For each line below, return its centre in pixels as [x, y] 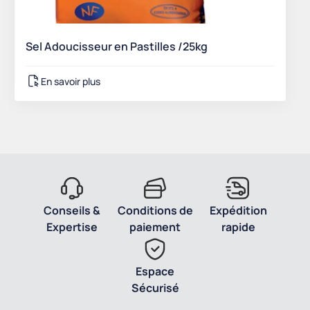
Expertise [72, 227]
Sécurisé [155, 288]
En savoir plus [71, 81]
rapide [238, 227]
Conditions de [155, 211]
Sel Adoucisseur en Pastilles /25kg [117, 47]
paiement [155, 227]
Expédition [238, 211]
